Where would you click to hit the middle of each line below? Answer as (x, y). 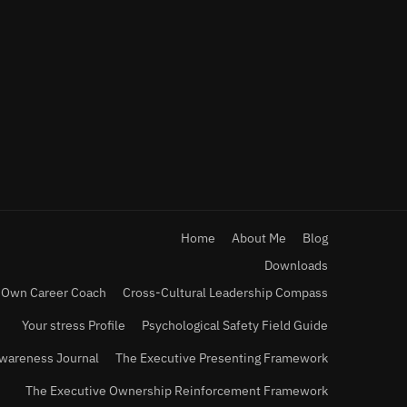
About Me (259, 238)
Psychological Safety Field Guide (235, 325)
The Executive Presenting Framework (222, 358)
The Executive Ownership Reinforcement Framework (177, 391)
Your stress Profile (74, 325)
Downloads (296, 265)
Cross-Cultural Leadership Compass (225, 293)
